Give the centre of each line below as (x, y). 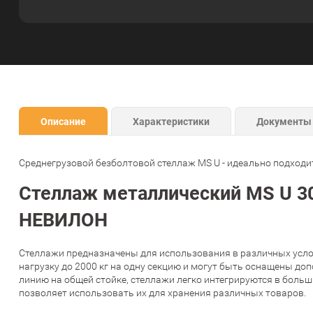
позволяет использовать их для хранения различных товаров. (162, 293)
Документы (284, 122)
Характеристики (171, 122)
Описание (63, 122)
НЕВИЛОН (63, 219)
